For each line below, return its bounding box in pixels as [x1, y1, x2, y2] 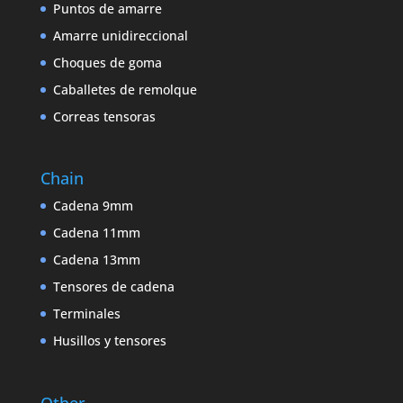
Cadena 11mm [52, 224, 140, 242]
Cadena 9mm [52, 197, 133, 215]
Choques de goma [52, 54, 162, 72]
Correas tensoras [52, 108, 156, 126]
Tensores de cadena [52, 278, 175, 296]
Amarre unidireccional [52, 27, 188, 45]
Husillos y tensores [52, 332, 166, 350]
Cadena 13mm [52, 251, 140, 269]
